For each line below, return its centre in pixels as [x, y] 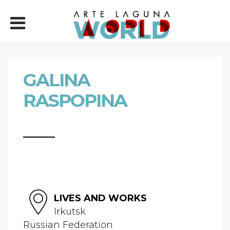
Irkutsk [70, 212]
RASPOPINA [75, 100]
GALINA [56, 80]
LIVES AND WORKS [100, 198]
